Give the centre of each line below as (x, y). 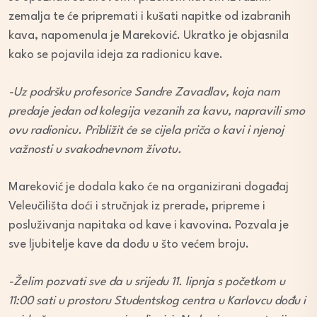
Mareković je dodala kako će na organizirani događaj (149, 188)
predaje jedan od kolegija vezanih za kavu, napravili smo (157, 112)
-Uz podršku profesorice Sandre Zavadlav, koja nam (144, 93)
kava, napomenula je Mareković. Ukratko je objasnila (149, 36)
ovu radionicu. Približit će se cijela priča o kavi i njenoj (146, 131)
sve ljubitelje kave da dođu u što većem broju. (129, 245)
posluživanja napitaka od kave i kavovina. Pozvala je (149, 226)
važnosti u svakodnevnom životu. (95, 150)
